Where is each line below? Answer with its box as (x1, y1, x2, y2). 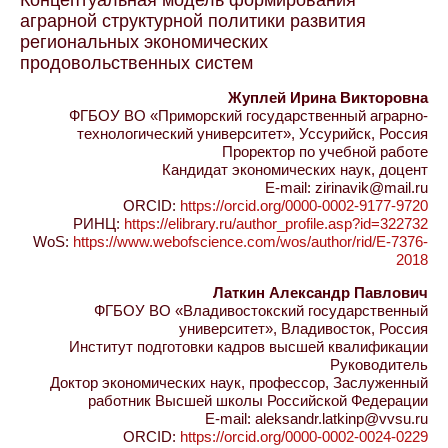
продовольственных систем (20, 52, 253, 73)
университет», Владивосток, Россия (179, 319, 428, 337)
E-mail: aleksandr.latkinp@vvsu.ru (205, 409, 428, 427)
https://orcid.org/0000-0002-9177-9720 (180, 196, 428, 214)
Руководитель (330, 355, 428, 373)
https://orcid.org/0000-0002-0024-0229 (180, 427, 428, 445)
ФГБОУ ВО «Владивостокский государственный (94, 301, 428, 319)
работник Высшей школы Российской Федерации (88, 391, 428, 409)
